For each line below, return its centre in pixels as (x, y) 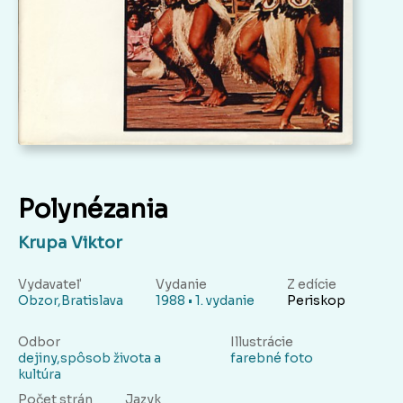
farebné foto (272, 358)
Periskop (316, 301)
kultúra (40, 375)
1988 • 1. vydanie (205, 301)
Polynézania (93, 210)
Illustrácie (262, 342)
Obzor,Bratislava (71, 301)
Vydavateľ (49, 285)
